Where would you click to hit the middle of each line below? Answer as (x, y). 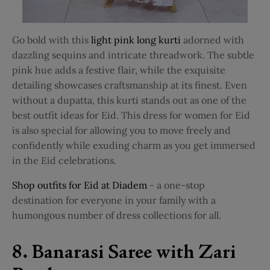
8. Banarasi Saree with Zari (124, 254)
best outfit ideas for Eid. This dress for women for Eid (131, 115)
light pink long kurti (136, 40)
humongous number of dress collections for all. (118, 215)
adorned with (214, 40)
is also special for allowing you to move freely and (121, 130)
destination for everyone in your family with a (114, 200)
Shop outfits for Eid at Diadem (80, 185)
